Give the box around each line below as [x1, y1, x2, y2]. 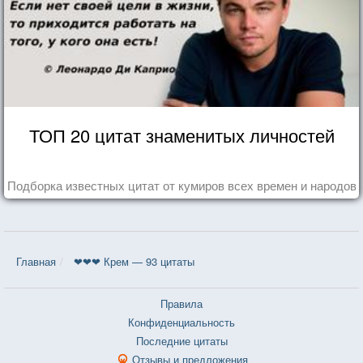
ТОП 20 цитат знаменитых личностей [28, 122, 335, 147]
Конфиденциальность [128, 314, 235, 330]
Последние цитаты [135, 332, 228, 348]
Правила [160, 295, 203, 311]
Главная [16, 253, 56, 269]
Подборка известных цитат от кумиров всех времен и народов [6, 176, 357, 194]
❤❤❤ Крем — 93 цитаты [74, 253, 194, 269]
